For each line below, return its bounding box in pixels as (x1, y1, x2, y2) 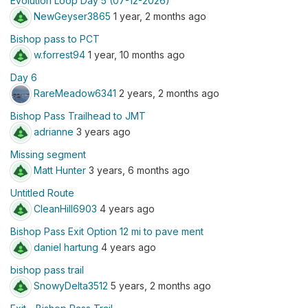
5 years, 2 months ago (108, 279, 211, 291)
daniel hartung (34, 241, 98, 253)
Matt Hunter (34, 164, 86, 176)
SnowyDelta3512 (34, 279, 108, 291)
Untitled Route (10, 187, 74, 199)
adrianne (34, 125, 74, 137)
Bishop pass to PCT (10, 33, 100, 45)
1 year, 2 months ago (111, 10, 206, 22)
